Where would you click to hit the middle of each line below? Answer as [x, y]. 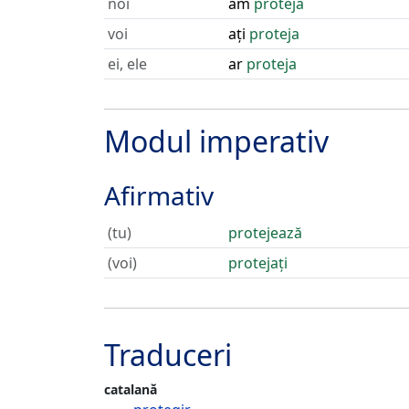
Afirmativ [159, 195]
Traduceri [168, 355]
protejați [258, 263]
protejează [265, 233]
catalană [131, 389]
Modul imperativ [216, 141]
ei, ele [127, 64]
